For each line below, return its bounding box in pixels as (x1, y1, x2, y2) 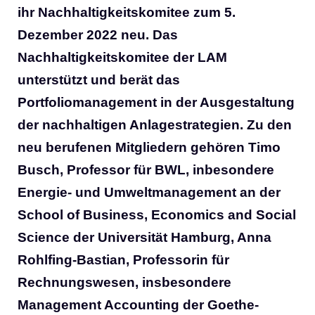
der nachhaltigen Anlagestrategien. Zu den (18, 117, 292, 133)
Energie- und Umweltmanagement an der (18, 185, 281, 200)
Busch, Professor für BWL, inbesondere (18, 162, 274, 178)
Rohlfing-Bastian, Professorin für (18, 252, 229, 268)
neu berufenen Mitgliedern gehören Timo (18, 140, 281, 155)
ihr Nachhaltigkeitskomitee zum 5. (18, 5, 236, 20)
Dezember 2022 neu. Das (18, 27, 178, 43)
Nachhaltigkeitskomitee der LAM (18, 50, 227, 65)
